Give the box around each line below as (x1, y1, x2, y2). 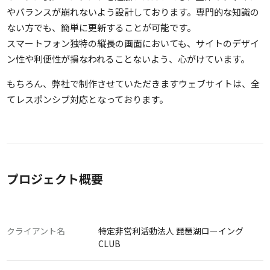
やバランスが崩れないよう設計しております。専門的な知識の (7, 5, 259, 18)
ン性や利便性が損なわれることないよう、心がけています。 (7, 52, 250, 65)
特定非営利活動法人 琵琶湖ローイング (98, 224, 243, 237)
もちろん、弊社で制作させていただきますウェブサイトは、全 (7, 77, 260, 90)
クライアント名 (7, 224, 65, 237)
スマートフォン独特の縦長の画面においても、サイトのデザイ (7, 36, 259, 49)
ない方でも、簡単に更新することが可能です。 (7, 20, 196, 34)
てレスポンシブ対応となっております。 (7, 92, 168, 105)
